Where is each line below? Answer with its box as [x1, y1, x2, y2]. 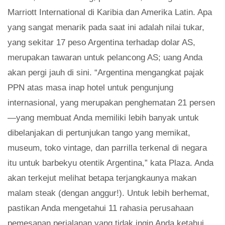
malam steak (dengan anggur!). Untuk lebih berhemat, [8, 188, 209, 198]
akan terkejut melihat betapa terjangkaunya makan [8, 173, 196, 183]
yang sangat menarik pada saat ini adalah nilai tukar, [8, 23, 204, 33]
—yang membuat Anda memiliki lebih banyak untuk [8, 113, 199, 123]
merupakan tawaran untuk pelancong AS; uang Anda [8, 53, 202, 63]
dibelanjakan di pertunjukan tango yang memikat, [8, 128, 190, 138]
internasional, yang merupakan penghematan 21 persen [8, 98, 215, 108]
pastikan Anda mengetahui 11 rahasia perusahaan [8, 203, 193, 213]
